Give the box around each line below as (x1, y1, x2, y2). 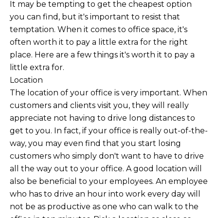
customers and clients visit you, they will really (10, 100, 189, 110)
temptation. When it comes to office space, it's (10, 24, 187, 34)
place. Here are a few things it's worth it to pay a (10, 50, 195, 59)
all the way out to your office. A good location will (10, 163, 202, 173)
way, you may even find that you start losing (10, 138, 181, 148)
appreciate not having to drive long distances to (10, 113, 195, 123)
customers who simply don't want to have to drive (10, 151, 204, 161)
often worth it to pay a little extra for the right (10, 37, 188, 47)
